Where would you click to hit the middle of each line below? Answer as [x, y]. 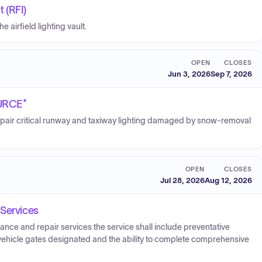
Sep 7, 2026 [231, 74]
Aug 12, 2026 [228, 180]
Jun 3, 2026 [189, 74]
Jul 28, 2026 [182, 180]
